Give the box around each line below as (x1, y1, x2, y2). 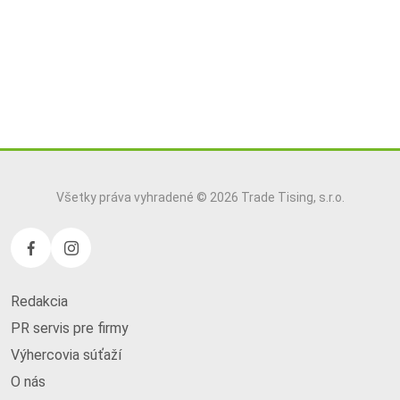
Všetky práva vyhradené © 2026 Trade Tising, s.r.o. (55, 189, 345, 204)
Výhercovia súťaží (11, 346, 121, 363)
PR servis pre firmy (11, 319, 129, 337)
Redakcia (11, 292, 68, 310)
